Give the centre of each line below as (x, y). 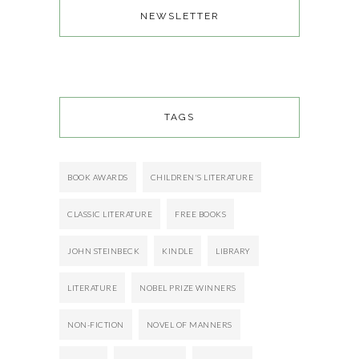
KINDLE (177, 251)
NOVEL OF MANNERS (189, 325)
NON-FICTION (96, 325)
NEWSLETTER (179, 16)
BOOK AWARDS (98, 177)
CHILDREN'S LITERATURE (202, 177)
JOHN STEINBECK (103, 251)
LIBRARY (233, 251)
